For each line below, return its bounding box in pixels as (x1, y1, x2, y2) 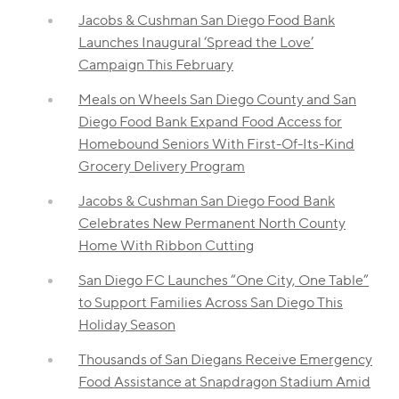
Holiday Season (78, 315, 175, 333)
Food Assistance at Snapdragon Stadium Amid (78, 372, 370, 390)
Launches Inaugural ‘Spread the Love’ (78, 33, 313, 51)
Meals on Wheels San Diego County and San (78, 90, 356, 108)
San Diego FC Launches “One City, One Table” (78, 271, 369, 289)
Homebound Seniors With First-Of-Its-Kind (78, 134, 354, 152)
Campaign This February (78, 55, 233, 73)
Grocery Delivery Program (78, 157, 245, 175)
